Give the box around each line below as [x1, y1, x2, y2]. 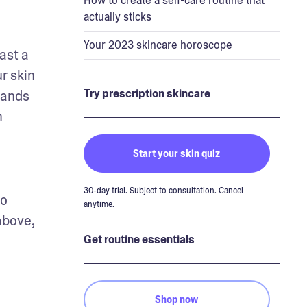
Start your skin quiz [133, 147, 220, 160]
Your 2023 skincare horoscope [83, 37, 232, 52]
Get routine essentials [83, 232, 195, 247]
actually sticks [83, 9, 151, 24]
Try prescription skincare [83, 86, 210, 101]
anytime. [83, 198, 114, 210]
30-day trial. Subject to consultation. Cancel [83, 184, 243, 196]
